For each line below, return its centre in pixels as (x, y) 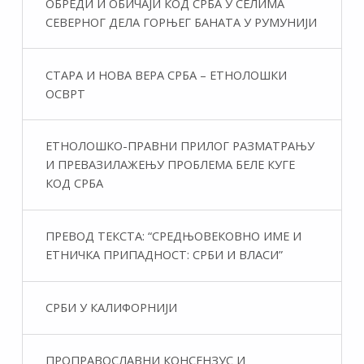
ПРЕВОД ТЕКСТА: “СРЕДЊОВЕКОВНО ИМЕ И (173, 236)
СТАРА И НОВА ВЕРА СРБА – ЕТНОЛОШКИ (166, 74)
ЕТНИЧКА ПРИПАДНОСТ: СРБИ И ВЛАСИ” (164, 255)
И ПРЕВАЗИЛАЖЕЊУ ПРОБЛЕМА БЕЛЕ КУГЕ (170, 165)
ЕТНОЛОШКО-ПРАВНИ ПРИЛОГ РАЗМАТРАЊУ (180, 146)
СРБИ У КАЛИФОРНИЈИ (111, 308)
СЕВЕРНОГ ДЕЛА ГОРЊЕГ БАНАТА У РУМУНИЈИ (181, 22)
